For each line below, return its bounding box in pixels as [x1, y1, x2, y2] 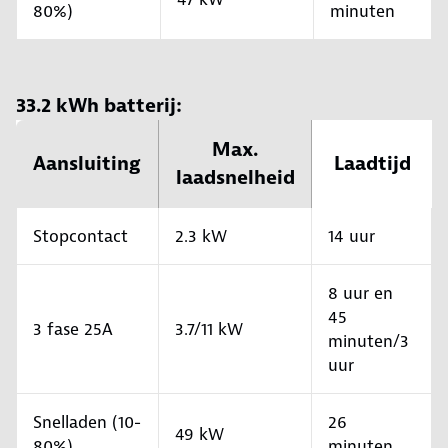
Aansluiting [33, 151, 141, 177]
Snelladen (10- [33, 411, 141, 434]
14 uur [328, 225, 375, 248]
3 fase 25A [33, 318, 113, 341]
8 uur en [328, 282, 393, 305]
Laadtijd [333, 151, 411, 177]
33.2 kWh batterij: [16, 93, 182, 119]
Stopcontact [33, 225, 128, 248]
